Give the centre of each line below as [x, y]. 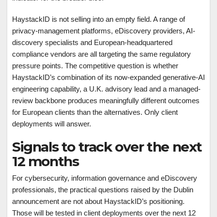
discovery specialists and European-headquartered [92, 42]
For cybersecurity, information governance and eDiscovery [105, 178]
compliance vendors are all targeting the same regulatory [101, 54]
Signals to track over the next [107, 147]
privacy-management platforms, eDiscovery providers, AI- [104, 31]
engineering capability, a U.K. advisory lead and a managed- [106, 89]
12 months [46, 161]
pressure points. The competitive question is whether [95, 66]
